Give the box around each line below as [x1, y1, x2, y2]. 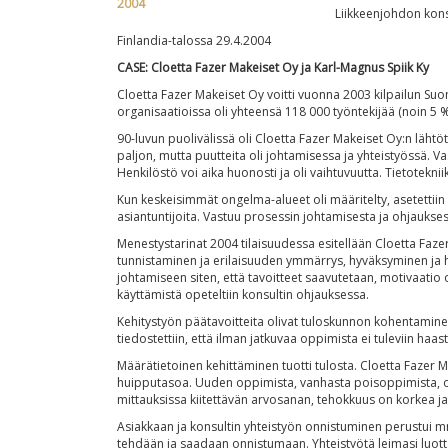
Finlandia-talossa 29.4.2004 [117, 32, 271, 49]
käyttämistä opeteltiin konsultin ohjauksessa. [117, 286, 369, 303]
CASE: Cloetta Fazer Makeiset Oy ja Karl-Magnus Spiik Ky [117, 59, 429, 76]
